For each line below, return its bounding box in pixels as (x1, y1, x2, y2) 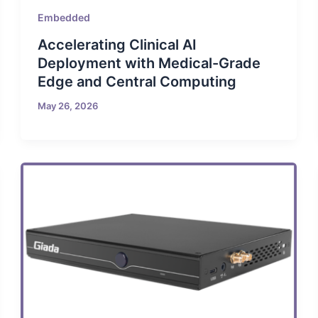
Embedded (38, 11, 91, 23)
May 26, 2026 (38, 99, 99, 111)
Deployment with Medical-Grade (38, 54, 261, 72)
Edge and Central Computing (38, 72, 237, 90)
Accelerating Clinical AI (38, 35, 197, 53)
